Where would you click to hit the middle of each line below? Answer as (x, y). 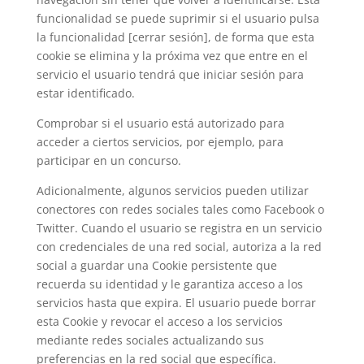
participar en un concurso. (108, 160)
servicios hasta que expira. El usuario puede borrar (176, 303)
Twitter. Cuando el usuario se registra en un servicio (179, 228)
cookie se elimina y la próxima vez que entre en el (172, 56)
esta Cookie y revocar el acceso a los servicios (159, 321)
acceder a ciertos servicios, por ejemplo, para (160, 142)
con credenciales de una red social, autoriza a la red (179, 247)
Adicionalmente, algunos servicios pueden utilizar (172, 191)
